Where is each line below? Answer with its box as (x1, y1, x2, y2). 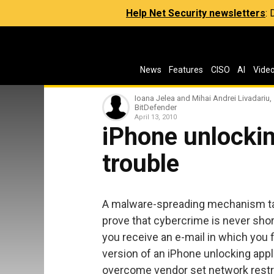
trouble (102, 149, 179, 178)
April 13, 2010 (135, 113, 177, 121)
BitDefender (135, 103, 177, 112)
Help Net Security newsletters (126, 7, 265, 19)
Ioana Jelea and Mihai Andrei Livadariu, (135, 94, 272, 103)
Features (169, 65, 204, 75)
